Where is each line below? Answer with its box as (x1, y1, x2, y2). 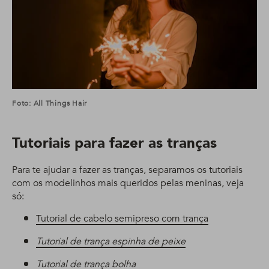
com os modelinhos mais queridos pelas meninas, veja (12, 176, 244, 190)
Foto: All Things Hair (12, 98, 88, 108)
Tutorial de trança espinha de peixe (36, 234, 186, 248)
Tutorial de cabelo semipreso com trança (36, 211, 208, 225)
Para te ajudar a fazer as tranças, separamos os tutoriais (12, 163, 243, 177)
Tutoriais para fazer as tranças (12, 133, 217, 153)
